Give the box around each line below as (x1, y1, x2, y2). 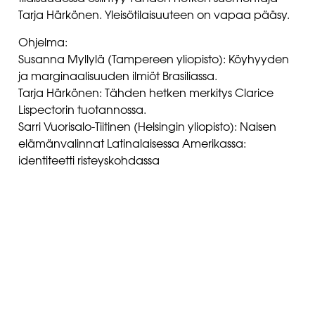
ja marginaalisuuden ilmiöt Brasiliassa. (18, 71, 217, 82)
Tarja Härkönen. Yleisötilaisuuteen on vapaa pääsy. (18, 11, 290, 22)
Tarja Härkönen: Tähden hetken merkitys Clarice (18, 88, 274, 99)
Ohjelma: (18, 37, 67, 49)
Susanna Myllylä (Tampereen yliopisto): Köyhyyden (18, 54, 289, 65)
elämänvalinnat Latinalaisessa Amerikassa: (18, 139, 246, 150)
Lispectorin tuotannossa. (18, 105, 146, 116)
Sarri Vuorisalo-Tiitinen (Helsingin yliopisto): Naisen (18, 122, 276, 133)
